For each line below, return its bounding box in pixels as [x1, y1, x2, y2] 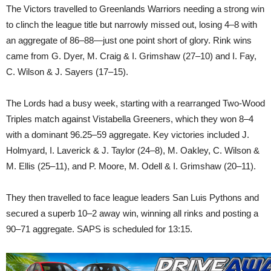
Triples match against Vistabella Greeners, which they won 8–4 [6, 114, 253, 125]
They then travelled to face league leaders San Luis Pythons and [6, 192, 259, 203]
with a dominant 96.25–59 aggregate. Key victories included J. [6, 129, 249, 140]
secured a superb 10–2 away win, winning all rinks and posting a [6, 208, 258, 219]
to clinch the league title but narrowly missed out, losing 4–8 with [6, 19, 257, 30]
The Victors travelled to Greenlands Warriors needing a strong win [6, 4, 264, 15]
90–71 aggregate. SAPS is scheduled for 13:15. [6, 224, 192, 235]
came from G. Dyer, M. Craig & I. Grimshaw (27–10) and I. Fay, [6, 51, 256, 62]
